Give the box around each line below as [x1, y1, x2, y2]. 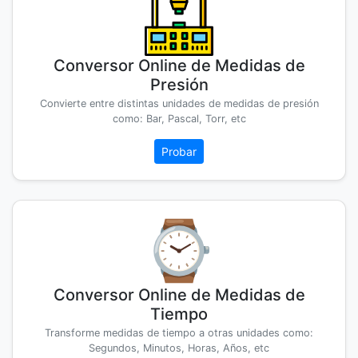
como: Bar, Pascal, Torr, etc [112, 113, 246, 125]
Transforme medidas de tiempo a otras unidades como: [45, 327, 313, 340]
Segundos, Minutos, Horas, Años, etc [89, 342, 269, 355]
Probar [161, 145, 197, 159]
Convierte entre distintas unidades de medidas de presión [39, 97, 319, 110]
